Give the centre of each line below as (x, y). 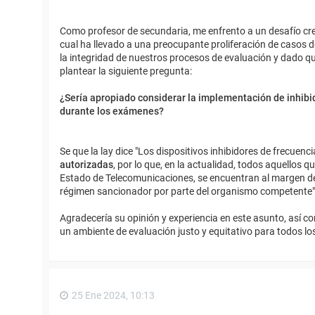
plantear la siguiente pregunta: (126, 71)
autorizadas (86, 165)
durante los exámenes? (112, 111)
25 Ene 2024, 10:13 (113, 296)
